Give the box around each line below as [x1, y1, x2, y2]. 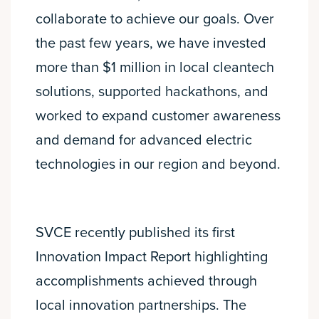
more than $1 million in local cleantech [36, 58, 274, 76]
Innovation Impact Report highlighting [36, 248, 268, 266]
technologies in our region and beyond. [36, 155, 281, 173]
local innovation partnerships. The [36, 296, 246, 314]
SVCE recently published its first [36, 224, 235, 241]
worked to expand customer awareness [36, 107, 281, 125]
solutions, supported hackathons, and [36, 83, 268, 100]
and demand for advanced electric [36, 131, 252, 149]
